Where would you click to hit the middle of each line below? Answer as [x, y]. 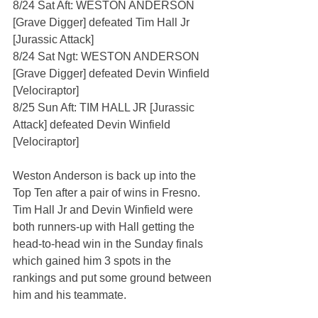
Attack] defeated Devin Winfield [93, 125]
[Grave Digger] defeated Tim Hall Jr [103, 23]
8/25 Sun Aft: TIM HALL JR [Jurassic [105, 108]
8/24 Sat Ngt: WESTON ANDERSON [108, 57]
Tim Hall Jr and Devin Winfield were [104, 210]
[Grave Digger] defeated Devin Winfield [113, 74]
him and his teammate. [70, 295]
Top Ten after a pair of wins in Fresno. [108, 193]
